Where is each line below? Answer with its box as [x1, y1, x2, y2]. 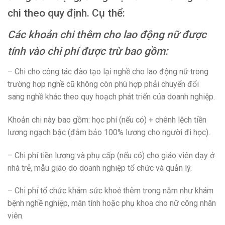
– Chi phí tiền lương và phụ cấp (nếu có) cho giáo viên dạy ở [8, 150, 214, 160]
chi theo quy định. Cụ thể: [8, 7, 125, 19]
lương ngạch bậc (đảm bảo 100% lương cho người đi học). [8, 127, 210, 137]
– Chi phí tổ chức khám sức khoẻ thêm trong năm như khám [8, 186, 213, 196]
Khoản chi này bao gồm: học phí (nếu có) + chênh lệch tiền [8, 115, 206, 125]
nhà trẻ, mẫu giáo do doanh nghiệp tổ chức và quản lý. [8, 163, 192, 173]
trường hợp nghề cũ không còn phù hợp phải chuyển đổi [8, 79, 199, 89]
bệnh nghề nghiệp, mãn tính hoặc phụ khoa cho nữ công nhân [8, 198, 216, 208]
